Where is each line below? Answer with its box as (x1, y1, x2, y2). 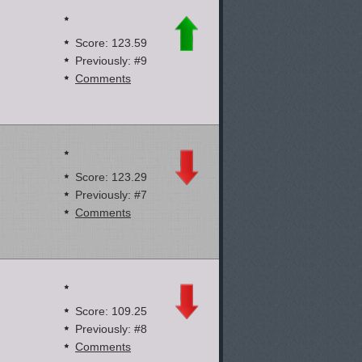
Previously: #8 (75, 322, 147, 335)
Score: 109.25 (75, 305, 147, 318)
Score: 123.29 (75, 170, 147, 183)
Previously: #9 (75, 54, 147, 67)
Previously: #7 (75, 188, 147, 201)
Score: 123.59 (75, 36, 147, 49)
